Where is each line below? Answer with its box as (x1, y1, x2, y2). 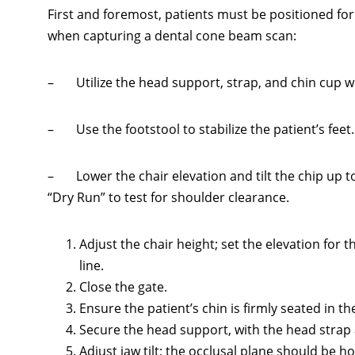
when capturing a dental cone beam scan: (48, 27, 296, 45)
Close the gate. (79, 278, 167, 296)
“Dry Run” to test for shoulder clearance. (48, 189, 289, 207)
